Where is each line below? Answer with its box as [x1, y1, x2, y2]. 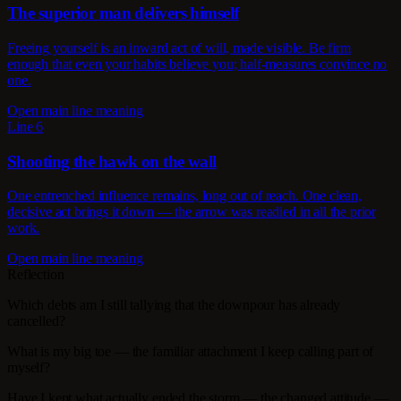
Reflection [7, 267, 64, 283]
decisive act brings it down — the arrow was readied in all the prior [7, 204, 377, 220]
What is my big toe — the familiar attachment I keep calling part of [7, 344, 374, 360]
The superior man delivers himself [7, 4, 239, 23]
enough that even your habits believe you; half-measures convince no [7, 55, 388, 72]
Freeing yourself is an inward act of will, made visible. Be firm [7, 39, 351, 55]
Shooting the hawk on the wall [7, 151, 217, 171]
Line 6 [7, 118, 44, 134]
